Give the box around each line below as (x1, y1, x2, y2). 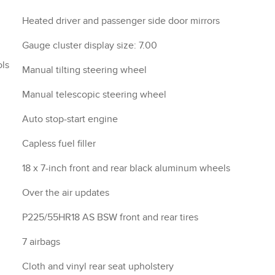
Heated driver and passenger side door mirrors (22, 15, 220, 27)
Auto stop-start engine (22, 113, 118, 125)
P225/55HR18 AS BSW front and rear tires (22, 211, 198, 223)
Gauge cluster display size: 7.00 (22, 39, 157, 52)
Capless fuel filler (22, 137, 96, 150)
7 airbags (22, 236, 60, 248)
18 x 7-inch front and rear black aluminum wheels (22, 162, 230, 174)
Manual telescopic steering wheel (22, 88, 166, 101)
